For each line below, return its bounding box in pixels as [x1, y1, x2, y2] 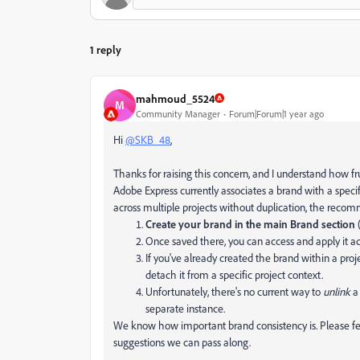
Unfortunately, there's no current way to [145, 284, 323, 298]
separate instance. [145, 301, 225, 315]
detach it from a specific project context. [145, 268, 323, 281]
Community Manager [136, 107, 220, 120]
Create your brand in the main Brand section [145, 217, 355, 231]
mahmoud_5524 [136, 91, 215, 105]
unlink [323, 284, 350, 298]
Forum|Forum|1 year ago [229, 107, 324, 120]
